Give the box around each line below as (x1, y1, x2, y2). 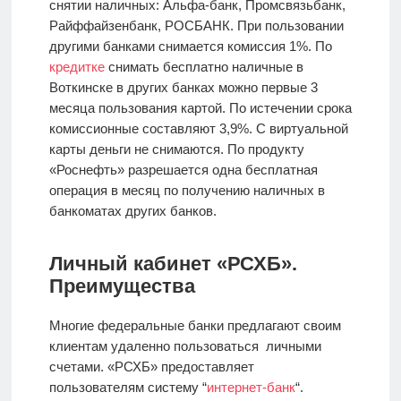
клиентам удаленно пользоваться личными (48, 337, 321, 354)
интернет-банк (206, 379, 295, 395)
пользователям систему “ (48, 379, 207, 395)
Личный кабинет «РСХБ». (48, 252, 297, 275)
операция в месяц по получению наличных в (48, 182, 325, 198)
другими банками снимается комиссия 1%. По (48, 38, 332, 54)
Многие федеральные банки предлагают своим (48, 317, 341, 333)
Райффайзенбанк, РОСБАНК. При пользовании (48, 17, 344, 33)
